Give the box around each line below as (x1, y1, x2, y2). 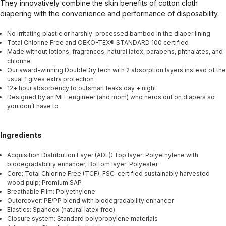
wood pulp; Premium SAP (7, 179, 82, 187)
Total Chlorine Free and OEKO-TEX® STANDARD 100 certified (7, 39, 190, 47)
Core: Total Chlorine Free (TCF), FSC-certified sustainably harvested (7, 169, 210, 178)
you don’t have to (7, 102, 59, 110)
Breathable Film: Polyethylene (7, 188, 95, 196)
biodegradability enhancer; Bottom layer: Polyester (7, 160, 158, 168)
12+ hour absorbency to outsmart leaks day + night (7, 84, 156, 92)
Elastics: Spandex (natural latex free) (7, 206, 115, 214)
